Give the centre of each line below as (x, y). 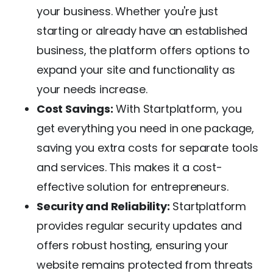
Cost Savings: (75, 108)
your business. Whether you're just (127, 11)
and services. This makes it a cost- (129, 167)
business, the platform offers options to (143, 50)
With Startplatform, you (177, 108)
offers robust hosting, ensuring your (133, 245)
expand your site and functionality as (136, 69)
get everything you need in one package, (145, 128)
